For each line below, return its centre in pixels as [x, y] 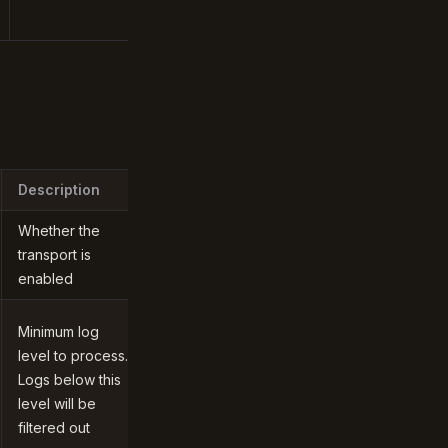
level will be [57, 403]
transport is [54, 254]
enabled [45, 278]
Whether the [59, 230]
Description [59, 189]
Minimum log [58, 331]
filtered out [54, 427]
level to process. [73, 355]
